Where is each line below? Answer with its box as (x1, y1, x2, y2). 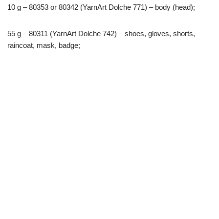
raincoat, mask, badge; (7, 41, 80, 50)
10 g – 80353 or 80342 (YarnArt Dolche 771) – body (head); (7, 3, 195, 12)
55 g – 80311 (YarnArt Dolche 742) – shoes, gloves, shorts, (7, 29, 195, 38)
